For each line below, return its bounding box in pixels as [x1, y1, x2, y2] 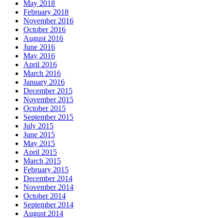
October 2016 [23, 25, 66, 34]
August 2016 [23, 34, 63, 43]
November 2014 [23, 183, 73, 192]
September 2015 [23, 113, 73, 122]
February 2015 [23, 165, 69, 174]
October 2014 [23, 192, 66, 200]
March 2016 [23, 69, 61, 78]
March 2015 [23, 157, 61, 165]
